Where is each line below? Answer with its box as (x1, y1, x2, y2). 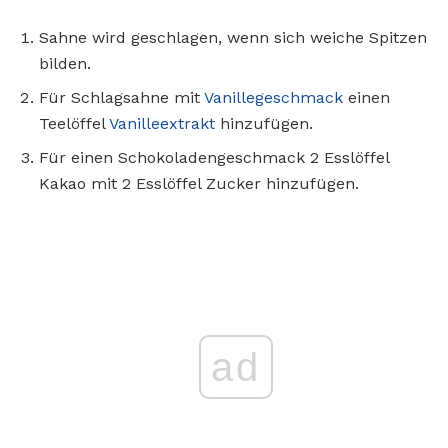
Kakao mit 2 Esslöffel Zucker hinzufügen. (39, 173, 359, 193)
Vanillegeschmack (204, 87, 343, 107)
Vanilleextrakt (109, 113, 215, 133)
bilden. (39, 53, 91, 73)
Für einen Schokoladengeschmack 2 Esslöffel (39, 147, 389, 167)
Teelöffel (39, 113, 109, 133)
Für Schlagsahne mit (39, 87, 204, 107)
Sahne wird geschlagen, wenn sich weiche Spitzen (39, 27, 427, 47)
